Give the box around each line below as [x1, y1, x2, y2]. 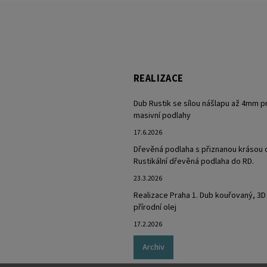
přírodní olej [133, 201, 176, 214]
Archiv [142, 241, 164, 254]
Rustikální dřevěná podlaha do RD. [133, 156, 254, 168]
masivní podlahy [133, 110, 191, 122]
